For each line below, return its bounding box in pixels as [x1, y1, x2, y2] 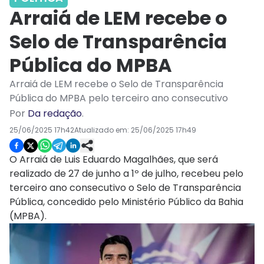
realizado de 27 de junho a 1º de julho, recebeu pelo [9, 167, 243, 181]
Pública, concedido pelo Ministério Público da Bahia [9, 195, 243, 209]
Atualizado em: [74, 125, 131, 136]
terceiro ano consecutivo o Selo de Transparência [9, 181, 241, 195]
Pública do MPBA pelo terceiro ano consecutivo [9, 91, 228, 105]
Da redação [28, 107, 82, 121]
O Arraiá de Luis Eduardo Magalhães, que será [9, 153, 218, 167]
